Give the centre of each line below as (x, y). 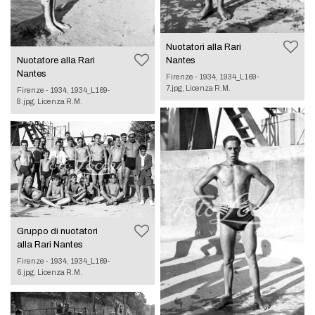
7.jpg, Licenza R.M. (199, 88)
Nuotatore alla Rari (56, 61)
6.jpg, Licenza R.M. (49, 272)
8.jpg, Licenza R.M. (49, 102)
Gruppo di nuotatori (57, 231)
